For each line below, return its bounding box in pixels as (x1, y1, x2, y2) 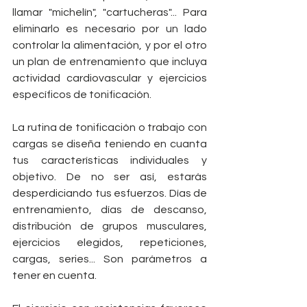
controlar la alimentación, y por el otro (12, 40, 207, 51)
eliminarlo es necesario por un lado (12, 23, 207, 35)
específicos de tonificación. (12, 89, 151, 101)
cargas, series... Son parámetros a (12, 254, 207, 265)
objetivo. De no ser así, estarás (12, 171, 207, 183)
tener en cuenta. (12, 270, 97, 282)
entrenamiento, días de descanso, (12, 204, 207, 216)
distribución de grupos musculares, (12, 221, 207, 232)
